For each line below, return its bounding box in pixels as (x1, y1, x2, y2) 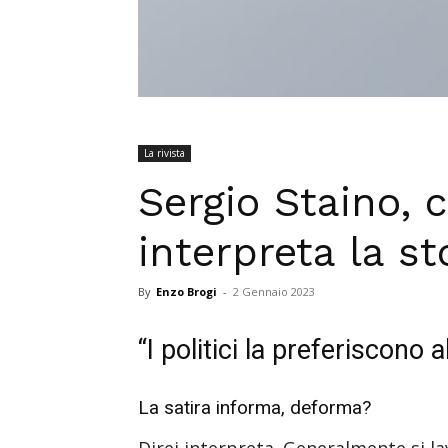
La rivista (144, 145, 185, 160)
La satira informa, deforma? (138, 395, 371, 419)
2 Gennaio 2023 (233, 283, 315, 299)
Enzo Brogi (156, 283, 217, 299)
